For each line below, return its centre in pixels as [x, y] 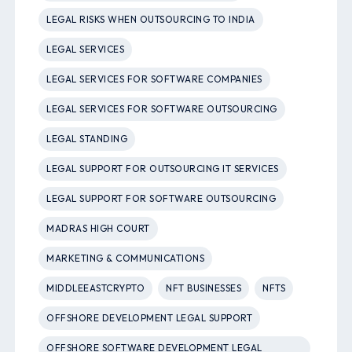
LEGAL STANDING [87, 139]
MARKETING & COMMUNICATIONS [126, 258]
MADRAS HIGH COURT [98, 229]
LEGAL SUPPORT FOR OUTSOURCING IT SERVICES [163, 169]
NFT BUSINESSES [204, 288]
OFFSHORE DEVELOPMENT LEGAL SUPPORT [150, 318]
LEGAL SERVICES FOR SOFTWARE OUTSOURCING [162, 109]
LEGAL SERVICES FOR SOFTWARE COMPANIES [154, 79]
